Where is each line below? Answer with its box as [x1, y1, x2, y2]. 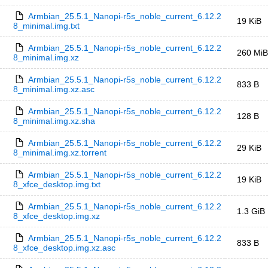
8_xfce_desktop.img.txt [13, 179, 100, 189]
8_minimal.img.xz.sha [13, 116, 95, 126]
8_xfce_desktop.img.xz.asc [13, 243, 115, 252]
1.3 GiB [237, 206, 265, 216]
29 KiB [237, 143, 261, 153]
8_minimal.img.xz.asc [13, 84, 95, 94]
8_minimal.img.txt [13, 21, 80, 31]
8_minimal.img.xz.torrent [13, 148, 106, 157]
